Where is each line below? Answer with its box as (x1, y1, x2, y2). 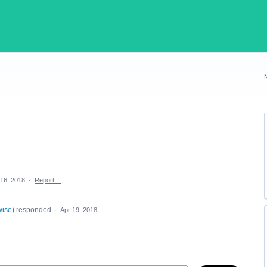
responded (14, 206, 53, 214)
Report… (35, 176, 61, 184)
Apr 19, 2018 (60, 206, 97, 213)
